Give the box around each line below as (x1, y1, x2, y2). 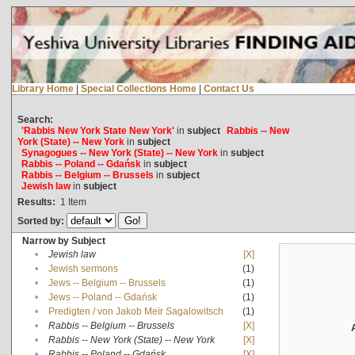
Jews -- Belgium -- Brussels (48, 277, 166, 288)
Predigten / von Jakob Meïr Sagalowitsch (48, 305, 223, 317)
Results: (17, 196, 55, 208)
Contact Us (203, 82, 254, 94)
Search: (17, 113, 53, 125)
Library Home (11, 82, 74, 94)
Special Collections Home (80, 82, 197, 94)
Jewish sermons (48, 262, 118, 274)
